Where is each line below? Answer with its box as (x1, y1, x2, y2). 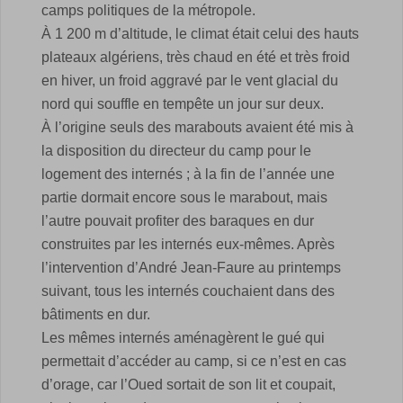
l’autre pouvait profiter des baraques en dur (41, 213, 314, 228)
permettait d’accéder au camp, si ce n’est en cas (41, 354, 346, 369)
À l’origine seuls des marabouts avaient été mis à (41, 120, 354, 135)
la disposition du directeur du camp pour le (41, 143, 311, 158)
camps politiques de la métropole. (41, 3, 255, 18)
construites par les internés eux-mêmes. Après (41, 237, 335, 252)
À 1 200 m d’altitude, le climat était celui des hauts (41, 26, 359, 41)
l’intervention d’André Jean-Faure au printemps (41, 260, 341, 275)
